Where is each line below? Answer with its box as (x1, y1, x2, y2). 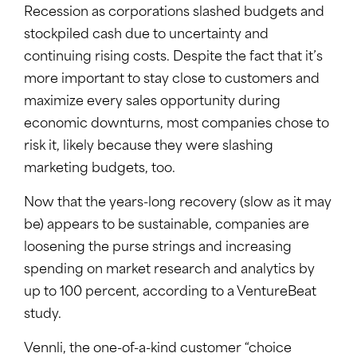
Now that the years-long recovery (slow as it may (24, 197, 331, 210)
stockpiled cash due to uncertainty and (24, 29, 269, 42)
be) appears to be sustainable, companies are (24, 219, 309, 233)
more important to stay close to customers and (24, 73, 320, 87)
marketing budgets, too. (24, 163, 175, 176)
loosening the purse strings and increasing (24, 241, 292, 255)
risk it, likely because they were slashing (24, 140, 273, 154)
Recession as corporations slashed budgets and (24, 6, 324, 20)
